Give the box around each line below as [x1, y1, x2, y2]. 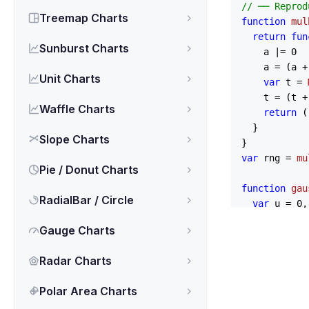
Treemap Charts [39, 11, 128, 25]
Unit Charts [39, 72, 101, 86]
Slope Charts [39, 132, 110, 146]
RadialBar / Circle [39, 193, 134, 207]
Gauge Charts [39, 223, 115, 237]
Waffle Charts [39, 102, 115, 116]
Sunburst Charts [39, 41, 129, 55]
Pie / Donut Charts [39, 163, 139, 177]
